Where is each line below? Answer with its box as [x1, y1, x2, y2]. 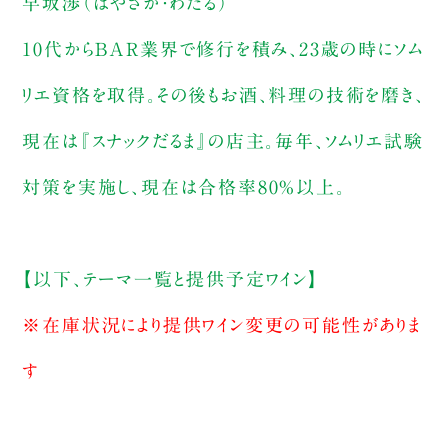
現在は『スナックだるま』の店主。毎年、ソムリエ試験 [22, 131, 424, 150]
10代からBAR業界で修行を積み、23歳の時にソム [22, 39, 424, 58]
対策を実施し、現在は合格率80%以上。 [22, 177, 346, 196]
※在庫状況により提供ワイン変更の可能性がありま [22, 315, 421, 334]
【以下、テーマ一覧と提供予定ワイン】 [22, 269, 319, 288]
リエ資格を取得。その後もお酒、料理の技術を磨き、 [22, 85, 425, 104]
